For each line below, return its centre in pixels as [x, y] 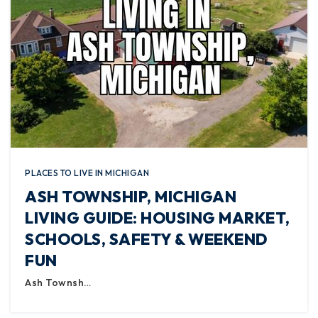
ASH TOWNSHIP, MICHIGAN [131, 197]
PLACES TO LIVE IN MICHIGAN [87, 173]
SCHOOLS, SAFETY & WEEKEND [146, 239]
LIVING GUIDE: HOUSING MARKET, [158, 218]
